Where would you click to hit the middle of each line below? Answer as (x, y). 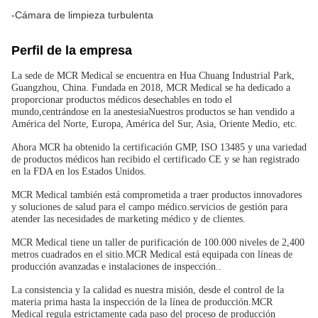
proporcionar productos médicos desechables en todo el (122, 100)
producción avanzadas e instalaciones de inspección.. (116, 267)
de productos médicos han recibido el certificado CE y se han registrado (155, 159)
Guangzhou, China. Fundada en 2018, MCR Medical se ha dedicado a (151, 88)
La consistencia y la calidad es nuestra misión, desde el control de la (148, 290)
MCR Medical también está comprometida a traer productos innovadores (157, 195)
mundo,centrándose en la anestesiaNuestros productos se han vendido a (153, 112)
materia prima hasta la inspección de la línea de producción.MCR (142, 302)
